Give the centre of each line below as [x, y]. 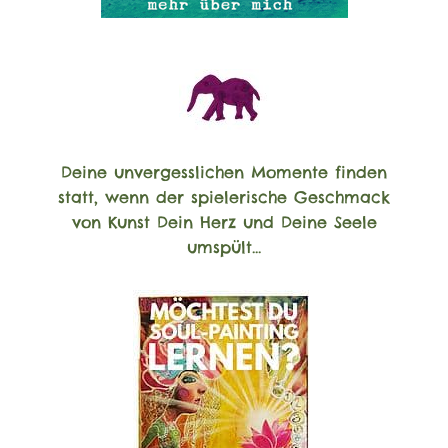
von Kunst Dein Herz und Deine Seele [224, 222]
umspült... [224, 247]
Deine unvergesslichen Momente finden [224, 172]
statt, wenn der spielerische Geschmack [224, 197]
